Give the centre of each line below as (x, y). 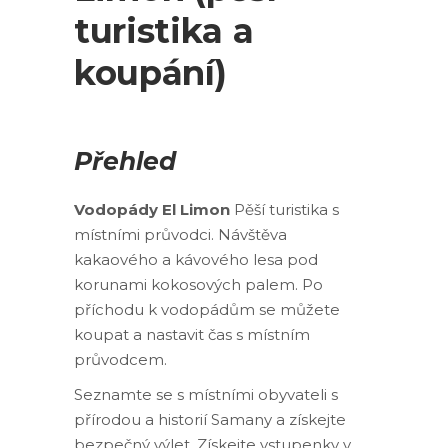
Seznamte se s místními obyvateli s (206, 394)
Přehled (125, 161)
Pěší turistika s (284, 209)
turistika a (164, 31)
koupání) (150, 73)
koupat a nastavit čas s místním (192, 334)
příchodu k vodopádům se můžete (207, 309)
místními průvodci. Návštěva (180, 234)
